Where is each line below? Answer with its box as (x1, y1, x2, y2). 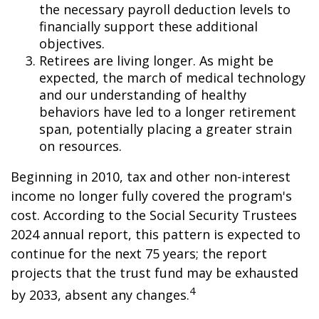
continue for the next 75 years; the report (11, 245, 267, 262)
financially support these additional (39, 18, 258, 35)
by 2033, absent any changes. (11, 286, 189, 303)
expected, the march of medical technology (39, 69, 305, 86)
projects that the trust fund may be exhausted (11, 264, 298, 281)
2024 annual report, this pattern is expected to (11, 226, 300, 243)
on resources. (39, 137, 122, 155)
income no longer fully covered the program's (11, 187, 292, 204)
